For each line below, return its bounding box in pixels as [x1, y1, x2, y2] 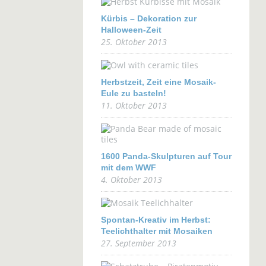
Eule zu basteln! [100, 88, 166, 98]
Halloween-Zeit [100, 25, 161, 34]
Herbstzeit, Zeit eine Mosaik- [100, 77, 216, 87]
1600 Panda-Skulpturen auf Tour [100, 151, 232, 161]
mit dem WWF [100, 163, 156, 172]
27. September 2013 [100, 237, 176, 249]
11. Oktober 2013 [100, 100, 167, 111]
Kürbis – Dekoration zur [100, 14, 197, 23]
